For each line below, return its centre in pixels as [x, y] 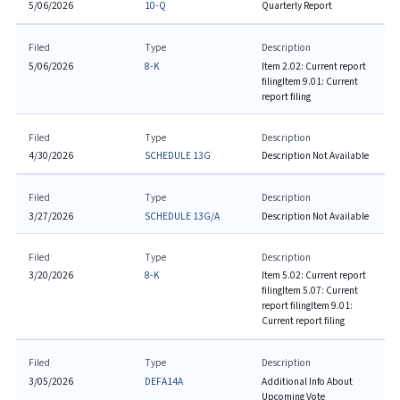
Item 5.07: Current [320, 291]
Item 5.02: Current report [313, 275]
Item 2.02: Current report [313, 66]
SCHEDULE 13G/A [183, 216]
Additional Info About [307, 381]
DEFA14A [164, 381]
